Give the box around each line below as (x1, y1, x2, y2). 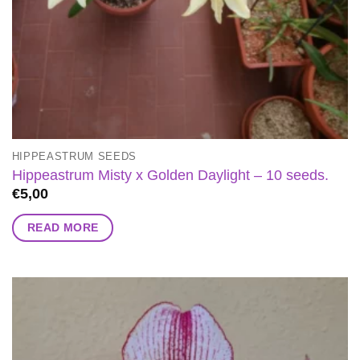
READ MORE (27, 220, 99, 234)
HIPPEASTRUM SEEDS (11, 149, 137, 162)
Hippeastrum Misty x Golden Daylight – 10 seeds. (11, 166, 329, 183)
